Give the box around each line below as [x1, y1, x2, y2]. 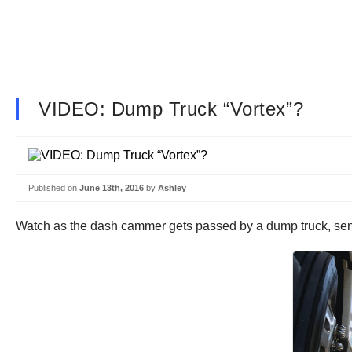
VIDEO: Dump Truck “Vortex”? [38, 98, 304, 119]
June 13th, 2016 [79, 183, 144, 192]
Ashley [158, 183, 186, 192]
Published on [28, 183, 79, 192]
